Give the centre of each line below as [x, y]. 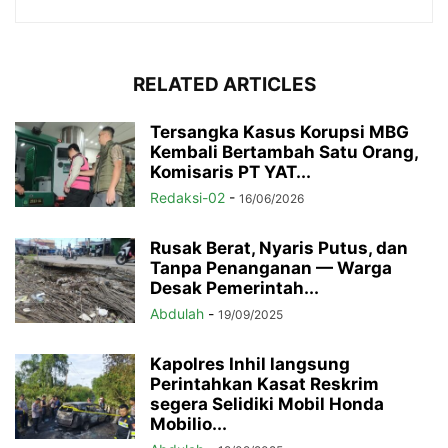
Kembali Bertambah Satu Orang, [284, 151]
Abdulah [177, 313]
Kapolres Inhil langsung [250, 363]
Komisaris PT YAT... [230, 171]
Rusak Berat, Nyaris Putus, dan [279, 247]
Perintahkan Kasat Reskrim [264, 383]
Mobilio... [188, 423]
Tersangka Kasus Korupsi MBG [279, 131]
